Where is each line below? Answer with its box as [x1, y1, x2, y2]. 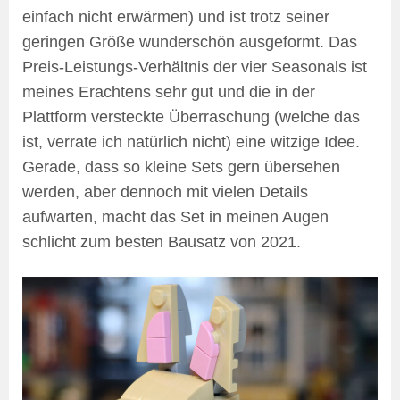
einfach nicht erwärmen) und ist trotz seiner [22, 7, 329, 26]
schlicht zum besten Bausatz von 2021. [22, 232, 301, 251]
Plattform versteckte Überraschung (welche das [22, 107, 360, 126]
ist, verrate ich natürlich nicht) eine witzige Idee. [22, 132, 360, 151]
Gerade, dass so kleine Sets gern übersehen [22, 157, 340, 176]
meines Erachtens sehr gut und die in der [22, 82, 315, 101]
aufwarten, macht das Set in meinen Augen [22, 207, 329, 226]
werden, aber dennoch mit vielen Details [22, 182, 308, 201]
